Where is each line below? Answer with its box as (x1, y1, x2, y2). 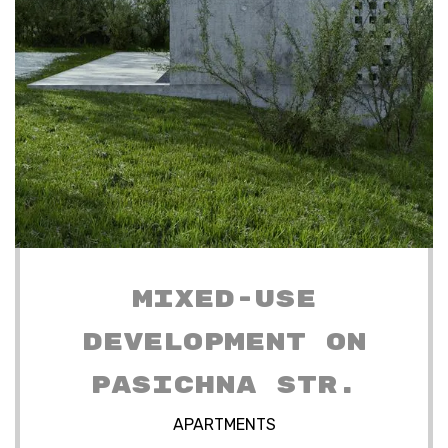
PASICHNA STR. (90, 370, 358, 400)
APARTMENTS (172, 414, 276, 434)
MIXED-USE (132, 284, 316, 314)
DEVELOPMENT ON (81, 327, 367, 357)
